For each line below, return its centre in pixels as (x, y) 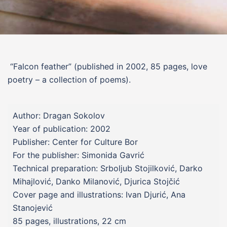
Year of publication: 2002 (62, 129)
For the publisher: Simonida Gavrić (79, 155)
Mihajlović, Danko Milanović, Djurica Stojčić (96, 181)
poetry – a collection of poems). (69, 80)
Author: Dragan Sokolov (59, 116)
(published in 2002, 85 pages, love (141, 66)
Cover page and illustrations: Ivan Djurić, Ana (99, 195)
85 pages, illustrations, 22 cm (69, 221)
